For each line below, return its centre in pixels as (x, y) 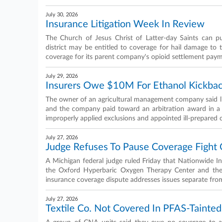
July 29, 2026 (62, 76)
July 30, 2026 (62, 15)
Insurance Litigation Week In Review (125, 24)
